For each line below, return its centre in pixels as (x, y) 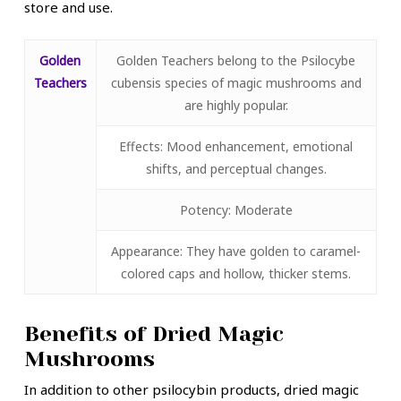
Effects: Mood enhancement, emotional (236, 146)
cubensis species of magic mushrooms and (236, 82)
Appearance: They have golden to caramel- (236, 251)
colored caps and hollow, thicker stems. (236, 273)
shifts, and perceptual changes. (236, 168)
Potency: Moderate (236, 209)
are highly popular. (236, 105)
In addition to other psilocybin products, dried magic (191, 389)
